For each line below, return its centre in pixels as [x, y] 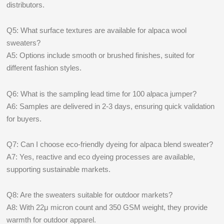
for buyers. [24, 118]
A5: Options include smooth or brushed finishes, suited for [101, 55]
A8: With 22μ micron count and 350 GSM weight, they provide [107, 207]
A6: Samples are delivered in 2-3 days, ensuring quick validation [111, 106]
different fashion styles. [44, 68]
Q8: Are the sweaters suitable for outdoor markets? [90, 195]
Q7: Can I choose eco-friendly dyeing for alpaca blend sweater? [110, 144]
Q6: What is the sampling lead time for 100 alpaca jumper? [102, 93]
